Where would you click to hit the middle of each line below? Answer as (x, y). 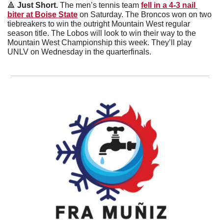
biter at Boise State (42, 14)
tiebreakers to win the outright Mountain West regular (99, 24)
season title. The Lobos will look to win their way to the (102, 33)
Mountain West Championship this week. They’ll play (99, 42)
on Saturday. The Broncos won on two (145, 14)
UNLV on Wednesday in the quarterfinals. (80, 52)
